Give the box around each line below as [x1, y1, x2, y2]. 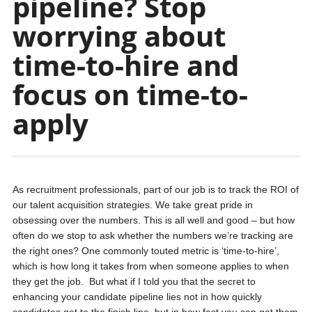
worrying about [12, 17, 226, 55]
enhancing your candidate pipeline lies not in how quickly [12, 291, 262, 302]
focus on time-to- [12, 75, 248, 114]
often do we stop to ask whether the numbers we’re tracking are [12, 230, 293, 241]
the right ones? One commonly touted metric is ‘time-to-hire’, [12, 245, 279, 256]
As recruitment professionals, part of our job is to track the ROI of [12, 184, 299, 195]
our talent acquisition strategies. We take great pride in [12, 199, 253, 210]
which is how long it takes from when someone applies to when [12, 260, 289, 272]
